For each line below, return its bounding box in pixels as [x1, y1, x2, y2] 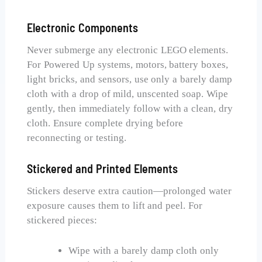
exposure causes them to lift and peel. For [27, 200, 203, 212]
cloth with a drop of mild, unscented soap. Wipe [27, 88, 228, 100]
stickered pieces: [27, 215, 98, 226]
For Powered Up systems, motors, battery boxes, [27, 59, 229, 71]
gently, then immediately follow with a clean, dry [27, 103, 233, 115]
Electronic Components [27, 20, 139, 35]
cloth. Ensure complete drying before [27, 118, 183, 129]
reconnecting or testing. [27, 132, 126, 144]
